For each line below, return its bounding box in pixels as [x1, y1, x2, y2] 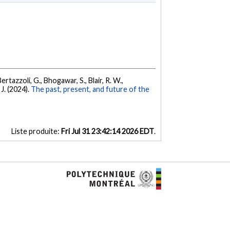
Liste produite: [11, 127, 61, 136]
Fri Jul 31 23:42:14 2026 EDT [61, 127, 154, 136]
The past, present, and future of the [31, 85, 150, 94]
